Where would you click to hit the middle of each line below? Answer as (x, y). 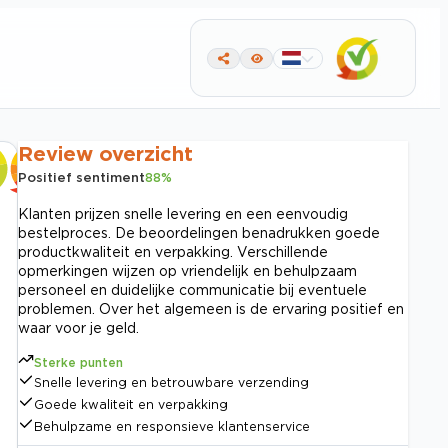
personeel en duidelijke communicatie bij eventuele (192, 289)
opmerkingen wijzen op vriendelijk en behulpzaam (187, 270)
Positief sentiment (81, 177)
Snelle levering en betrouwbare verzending (171, 382)
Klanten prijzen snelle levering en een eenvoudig (183, 213)
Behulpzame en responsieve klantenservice (172, 426)
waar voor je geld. (78, 327)
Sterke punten (78, 362)
